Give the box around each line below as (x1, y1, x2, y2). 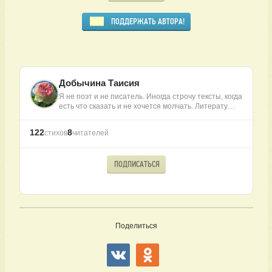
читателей (72, 129, 109, 138)
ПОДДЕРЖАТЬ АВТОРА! (110, 16, 185, 26)
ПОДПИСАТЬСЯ (114, 159, 160, 169)
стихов (44, 129, 67, 138)
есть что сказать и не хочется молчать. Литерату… (58, 102, 235, 111)
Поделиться (115, 222, 157, 231)
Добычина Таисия (58, 78, 140, 89)
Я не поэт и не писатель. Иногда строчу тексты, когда (58, 92, 242, 101)
